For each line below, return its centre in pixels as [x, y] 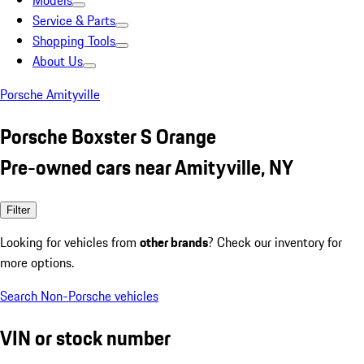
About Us [58, 61]
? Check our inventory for [275, 242]
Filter [18, 210]
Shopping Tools [74, 41]
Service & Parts [74, 20]
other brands [174, 242]
